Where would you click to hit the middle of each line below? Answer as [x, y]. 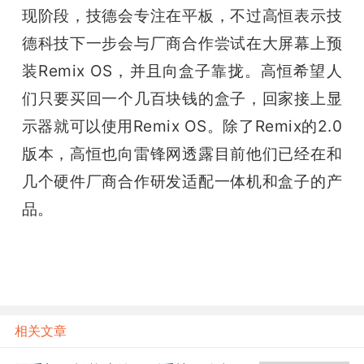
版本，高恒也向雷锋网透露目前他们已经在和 [182, 154]
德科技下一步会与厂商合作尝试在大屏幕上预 [182, 43]
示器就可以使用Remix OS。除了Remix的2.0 [182, 126]
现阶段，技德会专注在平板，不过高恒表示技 [182, 16]
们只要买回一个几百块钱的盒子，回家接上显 [182, 99]
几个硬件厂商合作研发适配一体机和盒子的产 [182, 182]
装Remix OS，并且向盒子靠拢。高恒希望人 [182, 71]
